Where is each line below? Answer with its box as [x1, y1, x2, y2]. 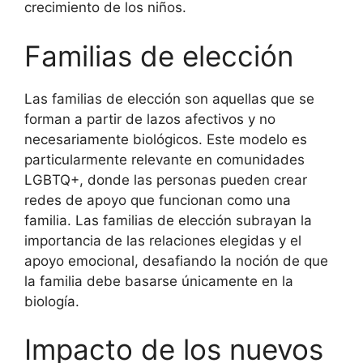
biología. [24, 293, 79, 310]
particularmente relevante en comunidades [24, 151, 305, 168]
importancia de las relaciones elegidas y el [24, 232, 301, 249]
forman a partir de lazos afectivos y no [24, 110, 275, 127]
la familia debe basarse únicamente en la [24, 272, 293, 289]
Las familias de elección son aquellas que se [24, 90, 314, 107]
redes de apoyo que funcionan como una [24, 191, 291, 208]
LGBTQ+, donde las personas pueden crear [24, 171, 307, 188]
